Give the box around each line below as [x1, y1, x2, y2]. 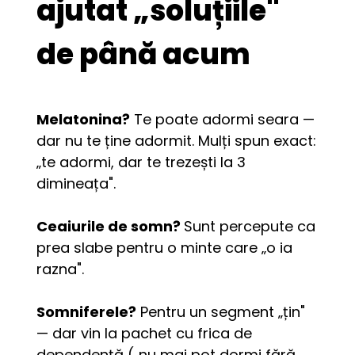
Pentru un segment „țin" [136, 301, 306, 322]
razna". [36, 258, 85, 279]
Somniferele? [36, 301, 137, 322]
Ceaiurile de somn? [36, 216, 185, 236]
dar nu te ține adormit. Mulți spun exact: [36, 130, 317, 151]
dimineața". [36, 173, 116, 193]
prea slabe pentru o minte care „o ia [36, 237, 293, 258]
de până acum [36, 34, 251, 75]
